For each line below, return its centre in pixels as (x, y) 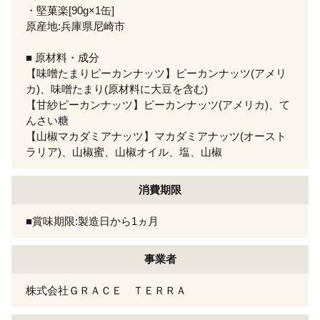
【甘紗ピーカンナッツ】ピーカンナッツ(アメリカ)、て (158, 104)
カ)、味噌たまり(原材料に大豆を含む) (117, 89)
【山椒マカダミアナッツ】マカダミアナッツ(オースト (156, 136)
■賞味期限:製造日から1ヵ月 (92, 221)
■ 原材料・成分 (62, 57)
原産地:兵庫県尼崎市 (75, 26)
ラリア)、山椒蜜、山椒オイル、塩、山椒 (124, 151)
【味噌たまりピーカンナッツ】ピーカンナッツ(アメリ (156, 73)
